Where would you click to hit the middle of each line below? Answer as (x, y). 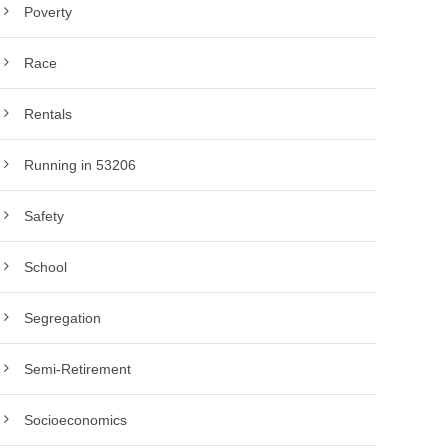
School (46, 267)
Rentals (48, 114)
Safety (44, 216)
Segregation (63, 318)
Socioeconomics (76, 420)
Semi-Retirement (78, 369)
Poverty (48, 12)
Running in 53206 (80, 165)
